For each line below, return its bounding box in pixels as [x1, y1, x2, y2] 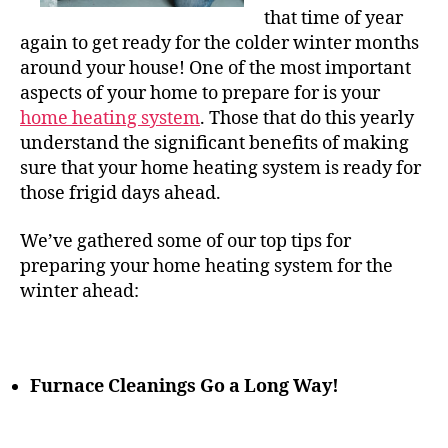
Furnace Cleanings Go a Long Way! [30, 374, 339, 398]
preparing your [20, 254, 153, 278]
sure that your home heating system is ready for [20, 157, 421, 180]
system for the [270, 254, 393, 278]
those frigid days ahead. [20, 182, 221, 205]
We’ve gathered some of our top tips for [20, 229, 351, 253]
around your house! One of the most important [20, 57, 411, 80]
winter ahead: [20, 279, 139, 303]
